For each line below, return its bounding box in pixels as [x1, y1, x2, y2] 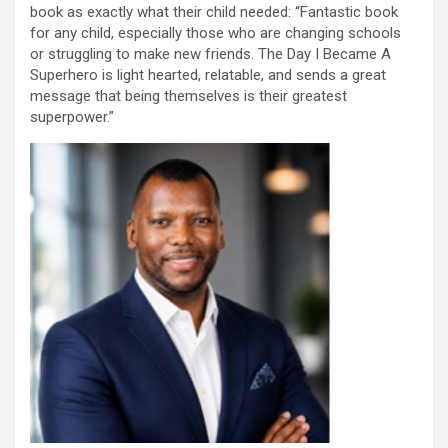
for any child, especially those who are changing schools [30, 23, 401, 42]
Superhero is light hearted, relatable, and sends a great [30, 65, 386, 84]
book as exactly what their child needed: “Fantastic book [30, 2, 398, 21]
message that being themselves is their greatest [30, 86, 347, 105]
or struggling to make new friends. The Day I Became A [30, 44, 391, 63]
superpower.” [30, 107, 114, 126]
